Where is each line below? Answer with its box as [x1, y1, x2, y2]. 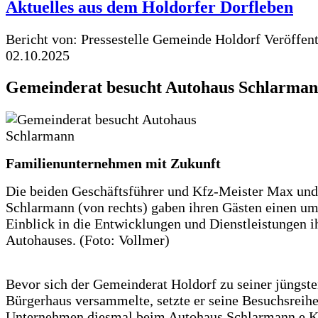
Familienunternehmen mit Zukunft [6, 155, 221, 171]
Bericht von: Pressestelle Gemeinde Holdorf [6, 31, 261, 47]
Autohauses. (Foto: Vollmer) [6, 231, 170, 248]
